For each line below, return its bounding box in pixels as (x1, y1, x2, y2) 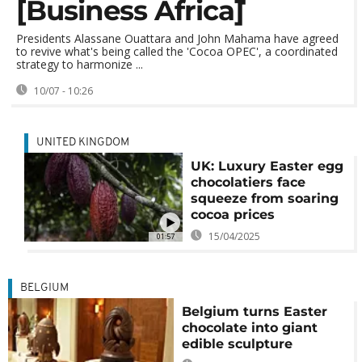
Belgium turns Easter (182, 304, 328, 319)
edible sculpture (182, 336, 293, 351)
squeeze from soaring (190, 191, 339, 206)
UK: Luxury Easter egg (190, 158, 343, 174)
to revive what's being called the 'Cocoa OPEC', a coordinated (16, 44, 338, 59)
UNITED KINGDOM (36, 137, 129, 149)
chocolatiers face (190, 175, 305, 190)
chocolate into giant (182, 320, 318, 335)
